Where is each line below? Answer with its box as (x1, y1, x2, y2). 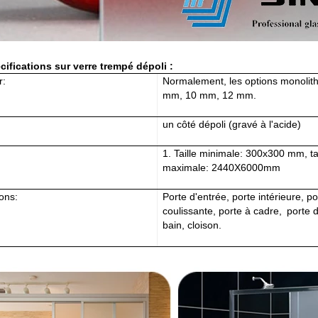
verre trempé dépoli (73, 60, 170, 72)
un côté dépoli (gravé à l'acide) (163, 119, 302, 130)
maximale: (163, 162, 212, 173)
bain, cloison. (163, 219, 222, 231)
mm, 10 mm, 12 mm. (163, 89, 257, 101)
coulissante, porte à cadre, (163, 205, 287, 216)
